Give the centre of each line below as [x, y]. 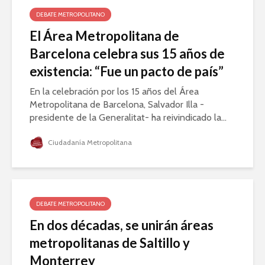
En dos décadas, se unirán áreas [122, 225]
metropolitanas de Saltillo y [110, 243]
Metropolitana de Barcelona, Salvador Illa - [117, 104]
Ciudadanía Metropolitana [89, 142]
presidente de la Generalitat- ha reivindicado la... [128, 117]
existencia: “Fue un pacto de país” [127, 71]
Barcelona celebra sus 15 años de [127, 53]
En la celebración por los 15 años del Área [114, 91]
